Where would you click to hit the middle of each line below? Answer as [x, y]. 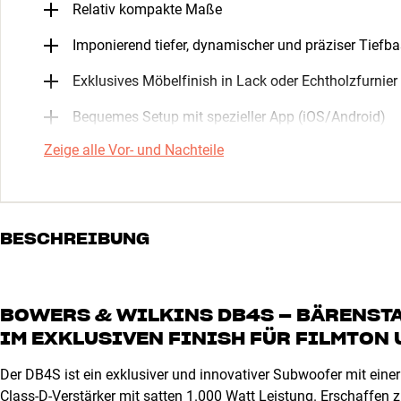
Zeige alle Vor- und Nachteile [134, 149]
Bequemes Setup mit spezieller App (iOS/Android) [229, 116]
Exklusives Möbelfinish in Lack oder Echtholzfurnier [235, 81]
